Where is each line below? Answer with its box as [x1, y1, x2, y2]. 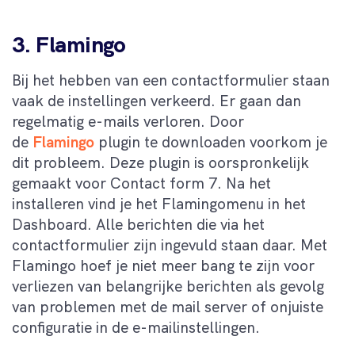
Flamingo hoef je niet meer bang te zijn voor [12, 255, 315, 276]
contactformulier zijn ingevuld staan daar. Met [12, 235, 327, 255]
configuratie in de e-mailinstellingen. [12, 317, 260, 338]
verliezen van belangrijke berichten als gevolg [12, 276, 324, 296]
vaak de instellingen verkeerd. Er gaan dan [12, 90, 301, 111]
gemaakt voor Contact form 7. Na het [12, 173, 271, 193]
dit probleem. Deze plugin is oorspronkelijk [12, 152, 309, 173]
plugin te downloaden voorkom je [94, 132, 327, 152]
